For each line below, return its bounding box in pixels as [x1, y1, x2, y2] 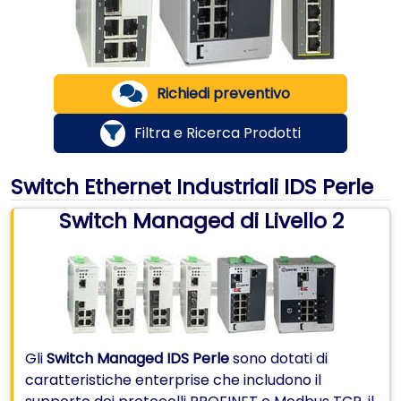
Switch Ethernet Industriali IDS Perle [11, 172, 373, 201]
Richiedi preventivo [156, 83, 290, 104]
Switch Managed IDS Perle [47, 348, 229, 369]
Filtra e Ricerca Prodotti [134, 123, 301, 143]
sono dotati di [229, 348, 328, 369]
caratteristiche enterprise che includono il [25, 370, 321, 390]
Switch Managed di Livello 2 [59, 206, 344, 235]
